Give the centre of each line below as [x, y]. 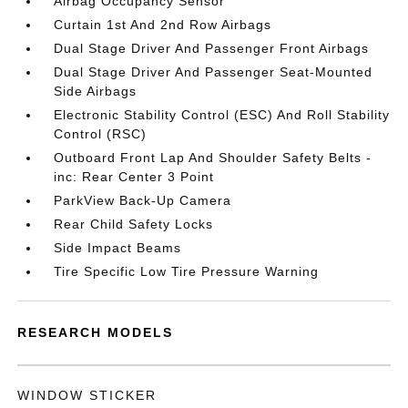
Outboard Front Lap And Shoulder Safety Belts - [213, 158]
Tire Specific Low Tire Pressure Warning [187, 271]
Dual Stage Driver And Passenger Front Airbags [212, 48]
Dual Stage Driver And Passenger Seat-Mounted [214, 72]
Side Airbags [96, 91]
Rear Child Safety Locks [134, 224]
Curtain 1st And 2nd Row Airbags [163, 25]
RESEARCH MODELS [96, 332]
